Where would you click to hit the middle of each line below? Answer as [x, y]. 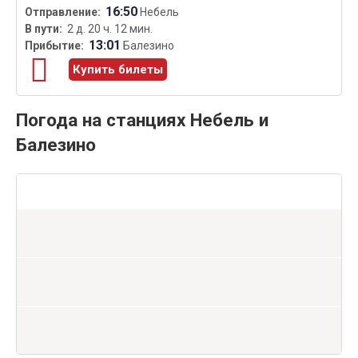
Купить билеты [118, 70]
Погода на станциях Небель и [142, 120]
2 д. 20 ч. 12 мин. [110, 29]
